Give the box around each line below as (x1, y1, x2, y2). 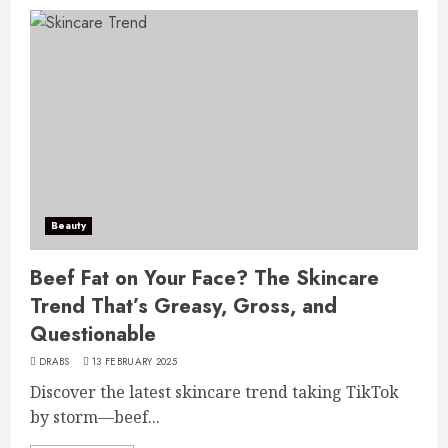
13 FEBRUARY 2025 (92, 354, 177, 369)
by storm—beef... (30, 406, 160, 428)
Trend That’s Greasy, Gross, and (30, 292, 337, 321)
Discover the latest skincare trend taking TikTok (30, 381, 399, 403)
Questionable (30, 320, 156, 349)
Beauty (51, 218, 86, 233)
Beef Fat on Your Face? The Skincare (30, 264, 379, 293)
